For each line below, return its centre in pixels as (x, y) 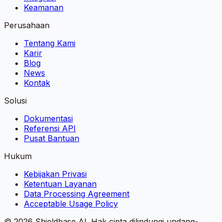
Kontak (37, 83)
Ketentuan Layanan (60, 184)
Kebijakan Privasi (55, 174)
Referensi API (50, 129)
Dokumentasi (48, 119)
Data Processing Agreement (77, 194)
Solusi (15, 101)
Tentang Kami (50, 43)
